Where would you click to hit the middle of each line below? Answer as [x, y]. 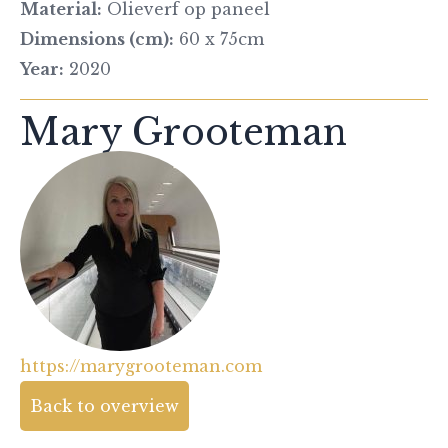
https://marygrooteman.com [141, 365]
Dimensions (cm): [97, 38]
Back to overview [104, 405]
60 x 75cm [219, 38]
